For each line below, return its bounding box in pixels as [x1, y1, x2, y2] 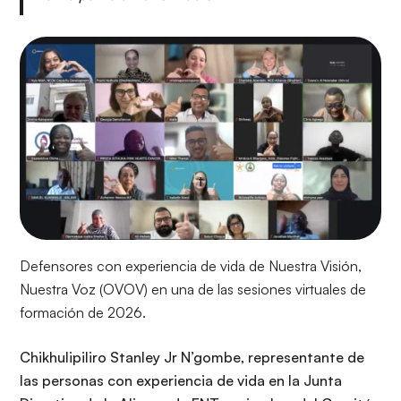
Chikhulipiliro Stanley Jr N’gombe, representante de [20, 347, 364, 366]
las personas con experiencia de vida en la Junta [20, 371, 342, 389]
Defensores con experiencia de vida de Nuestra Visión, [20, 256, 362, 275]
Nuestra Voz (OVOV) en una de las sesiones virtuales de [20, 279, 366, 298]
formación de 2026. [20, 303, 146, 321]
